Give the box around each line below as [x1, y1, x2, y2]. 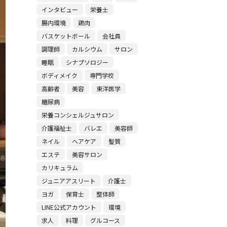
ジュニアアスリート [41, 176, 96, 185]
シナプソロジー [65, 58, 108, 66]
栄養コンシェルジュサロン [41, 110, 114, 119]
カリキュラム [41, 163, 78, 172]
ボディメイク [41, 71, 78, 80]
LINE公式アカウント [41, 203, 96, 211]
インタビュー [41, 5, 78, 14]
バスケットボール [41, 31, 90, 40]
